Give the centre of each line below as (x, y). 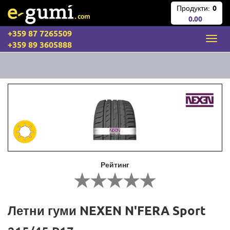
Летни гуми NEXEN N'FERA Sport (107, 210)
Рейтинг (115, 164)
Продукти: (193, 8)
